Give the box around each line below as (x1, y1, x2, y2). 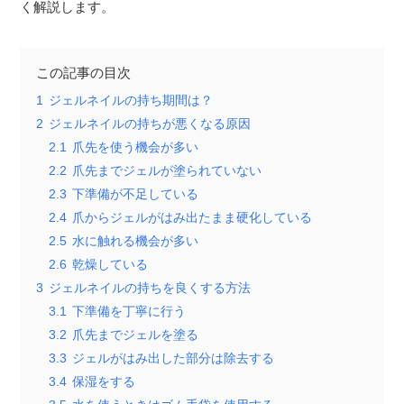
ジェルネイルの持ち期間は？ (49, 93, 214, 107)
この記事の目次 (36, 64, 132, 80)
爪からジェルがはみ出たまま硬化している (72, 210, 313, 225)
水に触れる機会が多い (72, 234, 199, 248)
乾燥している (72, 257, 149, 271)
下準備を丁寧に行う (72, 304, 187, 318)
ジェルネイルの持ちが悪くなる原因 (49, 116, 252, 131)
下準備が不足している (72, 187, 199, 201)
